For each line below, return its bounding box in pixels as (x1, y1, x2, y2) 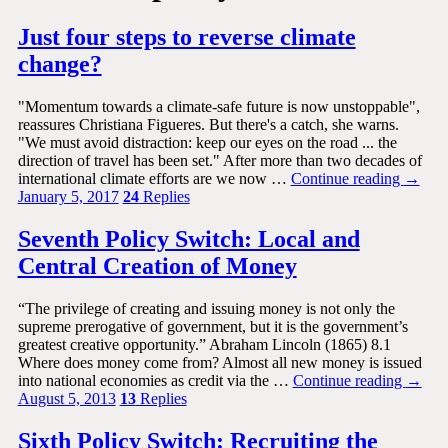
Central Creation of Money (17, 252, 297, 279)
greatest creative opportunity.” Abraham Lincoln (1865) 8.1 (17, 335, 399, 353)
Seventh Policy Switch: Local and (17, 225, 360, 252)
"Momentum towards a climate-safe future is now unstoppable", (17, 98, 420, 115)
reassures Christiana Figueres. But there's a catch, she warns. (17, 116, 399, 133)
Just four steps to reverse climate (17, 24, 356, 51)
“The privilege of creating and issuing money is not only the (17, 299, 395, 317)
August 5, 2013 (17, 389, 116, 407)
